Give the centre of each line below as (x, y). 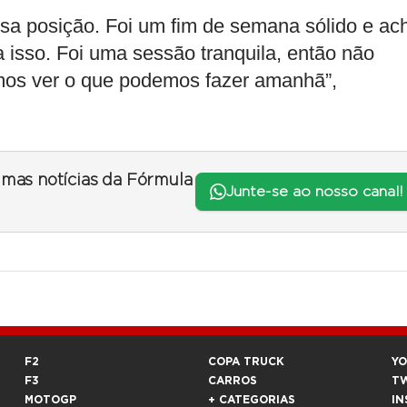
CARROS (233, 381)
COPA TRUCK (246, 362)
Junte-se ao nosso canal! (314, 192)
